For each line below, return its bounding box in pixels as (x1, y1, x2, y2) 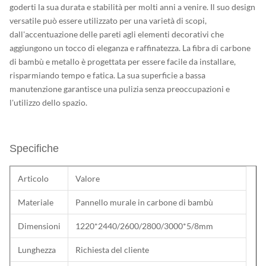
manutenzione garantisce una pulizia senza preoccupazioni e (9, 84, 230, 94)
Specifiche (9, 142, 59, 154)
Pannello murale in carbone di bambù (75, 197, 213, 207)
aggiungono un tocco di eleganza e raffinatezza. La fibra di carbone (9, 43, 251, 53)
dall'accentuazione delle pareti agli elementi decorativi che (9, 29, 224, 39)
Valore (75, 173, 100, 183)
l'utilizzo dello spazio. (9, 97, 87, 107)
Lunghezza (18, 245, 56, 255)
